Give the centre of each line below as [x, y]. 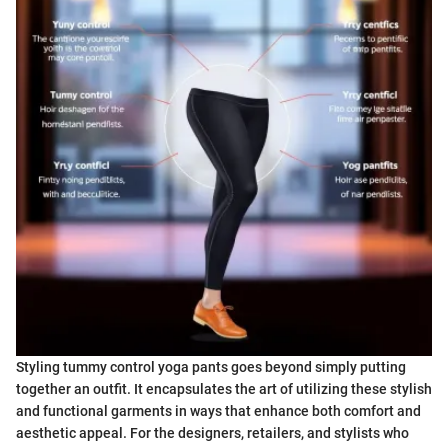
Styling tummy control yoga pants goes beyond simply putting [211, 367]
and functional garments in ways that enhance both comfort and [218, 411]
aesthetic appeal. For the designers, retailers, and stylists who [212, 433]
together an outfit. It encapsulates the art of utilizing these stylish [224, 389]
